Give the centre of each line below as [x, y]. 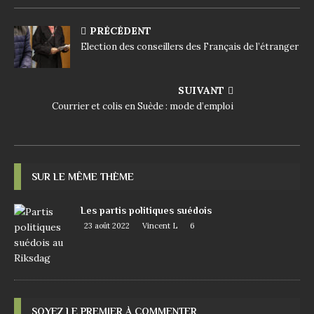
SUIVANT [201, 90]
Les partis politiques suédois [146, 210]
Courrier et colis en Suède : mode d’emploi [143, 106]
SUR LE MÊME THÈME [83, 176]
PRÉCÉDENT [121, 30]
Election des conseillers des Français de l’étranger [190, 46]
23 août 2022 [107, 225]
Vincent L [160, 225]
